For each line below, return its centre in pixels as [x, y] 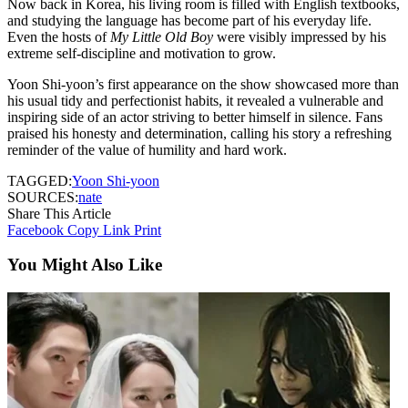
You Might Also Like [85, 265]
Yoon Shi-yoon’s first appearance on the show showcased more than [203, 84]
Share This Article [59, 213]
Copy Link [99, 229]
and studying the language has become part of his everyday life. [189, 20]
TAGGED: [40, 180]
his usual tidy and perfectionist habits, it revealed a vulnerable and [195, 100]
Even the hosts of [59, 36]
